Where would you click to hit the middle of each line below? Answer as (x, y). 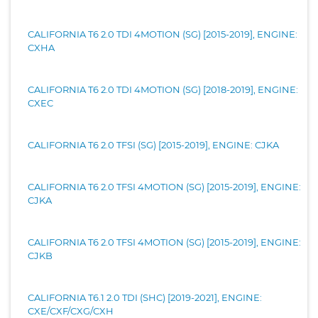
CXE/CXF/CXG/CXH (71, 311)
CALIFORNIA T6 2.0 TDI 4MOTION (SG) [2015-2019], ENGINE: (163, 34)
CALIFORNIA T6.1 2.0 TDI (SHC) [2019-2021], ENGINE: (145, 297)
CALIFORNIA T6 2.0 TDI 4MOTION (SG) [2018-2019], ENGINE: (163, 89)
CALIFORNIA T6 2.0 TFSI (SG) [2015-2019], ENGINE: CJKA (153, 144)
